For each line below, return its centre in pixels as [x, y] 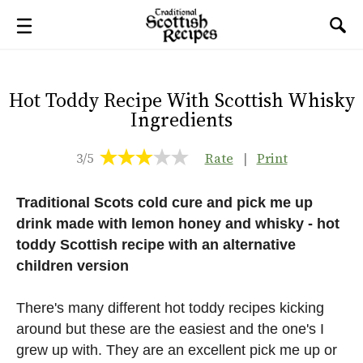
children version [73, 266]
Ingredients [181, 120]
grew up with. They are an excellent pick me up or [177, 350]
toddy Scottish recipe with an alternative [156, 245]
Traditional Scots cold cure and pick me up [164, 203]
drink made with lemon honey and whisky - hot [178, 224]
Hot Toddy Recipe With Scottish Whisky [181, 100]
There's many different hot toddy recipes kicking [170, 308]
